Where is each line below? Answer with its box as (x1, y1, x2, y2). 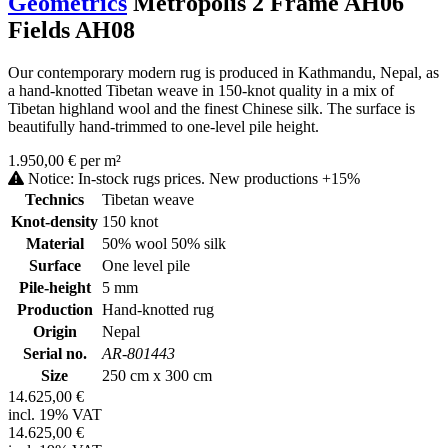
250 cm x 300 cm (102, 366, 212, 384)
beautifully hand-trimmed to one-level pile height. (8, 117, 319, 135)
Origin (32, 322, 77, 340)
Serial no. (22, 344, 87, 362)
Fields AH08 (8, 16, 135, 43)
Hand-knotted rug (102, 300, 214, 318)
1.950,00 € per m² (8, 151, 121, 169)
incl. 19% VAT (8, 405, 102, 423)
